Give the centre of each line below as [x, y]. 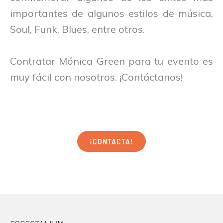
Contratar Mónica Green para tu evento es [111, 61]
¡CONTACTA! [111, 141]
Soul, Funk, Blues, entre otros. [77, 29]
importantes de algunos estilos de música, [111, 13]
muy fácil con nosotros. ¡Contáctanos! [96, 77]
